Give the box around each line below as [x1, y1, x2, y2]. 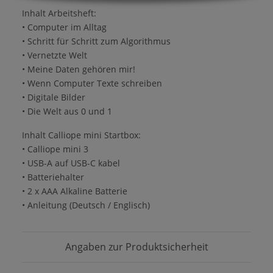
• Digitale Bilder [22, 91, 85, 104]
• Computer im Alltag [22, 21, 107, 34]
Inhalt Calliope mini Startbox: [22, 129, 141, 141]
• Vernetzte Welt [22, 49, 87, 62]
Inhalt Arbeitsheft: [22, 7, 96, 19]
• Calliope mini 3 [22, 143, 88, 155]
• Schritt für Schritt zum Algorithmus [22, 35, 171, 48]
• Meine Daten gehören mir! [22, 63, 135, 76]
